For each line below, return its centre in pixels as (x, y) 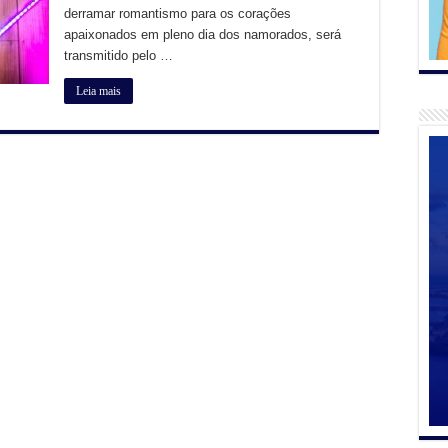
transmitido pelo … (118, 56)
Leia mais (98, 91)
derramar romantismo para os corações (177, 14)
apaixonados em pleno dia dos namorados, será (202, 35)
